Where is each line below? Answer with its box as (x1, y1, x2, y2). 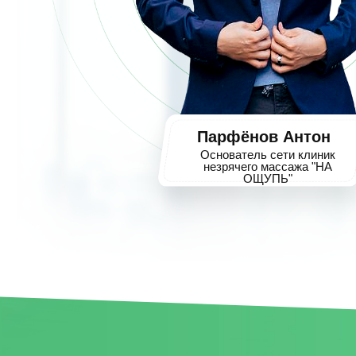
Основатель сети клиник (200, 148, 335, 161)
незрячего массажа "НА (203, 160, 332, 173)
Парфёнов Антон (197, 128, 331, 145)
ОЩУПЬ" (243, 172, 292, 185)
